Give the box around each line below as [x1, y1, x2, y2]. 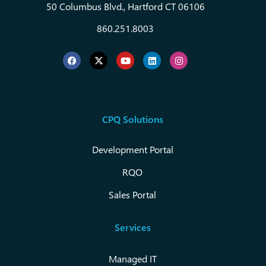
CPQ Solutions [102, 113, 163, 126]
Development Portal [91, 143, 173, 156]
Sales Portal [109, 188, 156, 201]
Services [114, 221, 151, 234]
